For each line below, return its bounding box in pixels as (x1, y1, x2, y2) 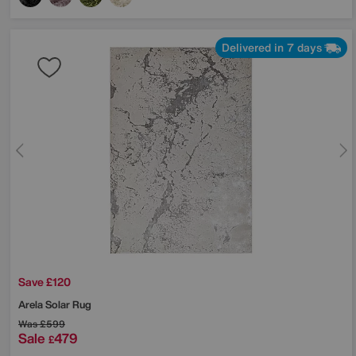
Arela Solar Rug (18, 296, 91, 312)
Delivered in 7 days (222, 38, 322, 56)
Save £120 (18, 273, 71, 290)
